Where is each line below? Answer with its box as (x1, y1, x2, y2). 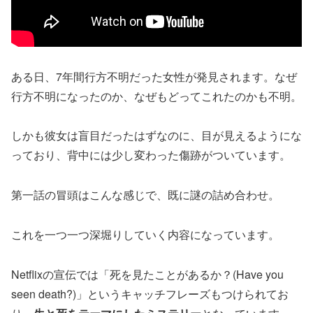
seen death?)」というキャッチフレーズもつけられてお (11, 285, 289, 302)
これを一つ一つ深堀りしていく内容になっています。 (11, 226, 279, 242)
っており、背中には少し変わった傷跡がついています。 (11, 147, 291, 163)
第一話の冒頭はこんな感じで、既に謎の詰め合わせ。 (11, 187, 279, 203)
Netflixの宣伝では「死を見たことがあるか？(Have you (11, 265, 284, 282)
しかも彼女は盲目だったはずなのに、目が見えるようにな (11, 127, 302, 144)
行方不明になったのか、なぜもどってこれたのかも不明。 (11, 87, 302, 104)
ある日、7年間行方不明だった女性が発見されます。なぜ (11, 68, 297, 85)
